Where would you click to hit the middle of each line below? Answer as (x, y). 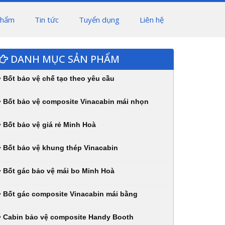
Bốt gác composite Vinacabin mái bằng (69, 194)
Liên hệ (152, 20)
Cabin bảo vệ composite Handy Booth (67, 217)
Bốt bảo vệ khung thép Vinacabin (60, 148)
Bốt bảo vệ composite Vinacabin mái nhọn (75, 101)
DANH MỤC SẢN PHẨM (64, 59)
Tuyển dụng (99, 20)
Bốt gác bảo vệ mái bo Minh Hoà (58, 171)
